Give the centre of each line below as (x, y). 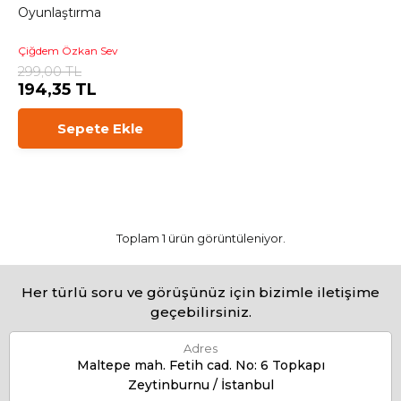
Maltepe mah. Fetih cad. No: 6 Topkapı (200, 365)
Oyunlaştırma (60, 13)
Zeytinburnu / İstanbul (200, 385)
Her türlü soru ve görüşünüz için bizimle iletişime (200, 292)
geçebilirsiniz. (200, 312)
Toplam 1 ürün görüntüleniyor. (200, 238)
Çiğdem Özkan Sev (68, 51)
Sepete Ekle (100, 128)
